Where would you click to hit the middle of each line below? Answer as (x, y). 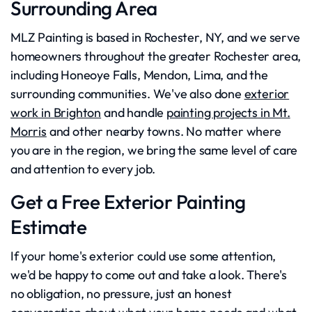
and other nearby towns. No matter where (164, 131)
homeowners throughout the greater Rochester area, (156, 56)
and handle (134, 112)
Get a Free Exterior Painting (128, 202)
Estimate (49, 227)
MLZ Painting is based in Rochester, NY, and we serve (155, 37)
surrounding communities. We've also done (127, 94)
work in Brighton (56, 112)
